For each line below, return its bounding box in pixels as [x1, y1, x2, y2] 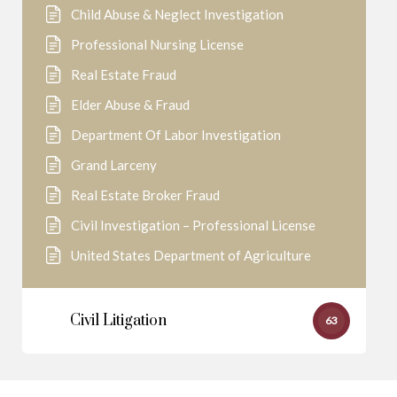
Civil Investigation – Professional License [71, 217, 315, 233]
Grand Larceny [71, 157, 157, 173]
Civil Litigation [70, 311, 167, 331]
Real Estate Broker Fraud [71, 187, 220, 203]
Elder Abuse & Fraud [71, 97, 190, 113]
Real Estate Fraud [71, 66, 176, 82]
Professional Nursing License [71, 36, 244, 52]
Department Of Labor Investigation [71, 127, 281, 143]
